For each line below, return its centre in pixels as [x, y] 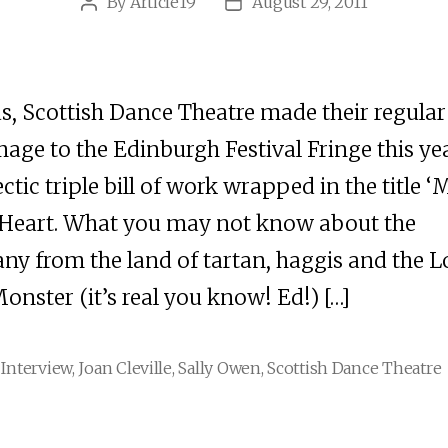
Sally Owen [219, 368]
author [113, 28]
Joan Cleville [125, 368]
